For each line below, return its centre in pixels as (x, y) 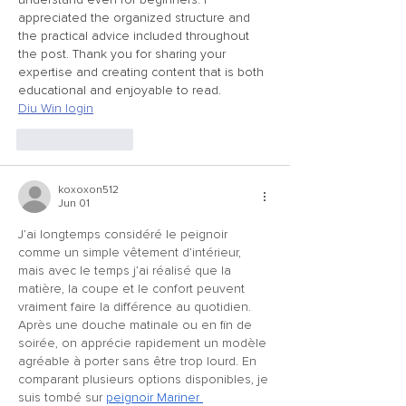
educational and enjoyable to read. (120, 90)
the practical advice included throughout (135, 36)
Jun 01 (74, 203)
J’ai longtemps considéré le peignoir (125, 234)
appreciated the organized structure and (136, 18)
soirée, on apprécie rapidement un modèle (144, 343)
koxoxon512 (88, 190)
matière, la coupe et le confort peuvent (133, 289)
